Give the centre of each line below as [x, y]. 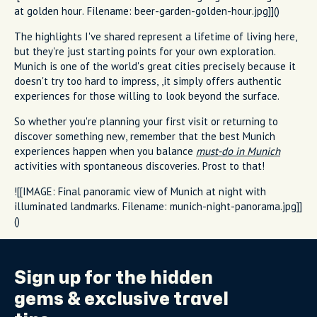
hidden [181, 278]
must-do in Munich [238, 151]
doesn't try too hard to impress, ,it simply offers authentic [148, 81]
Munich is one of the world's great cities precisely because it [155, 66]
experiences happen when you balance [105, 151]
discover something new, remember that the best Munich [145, 136]
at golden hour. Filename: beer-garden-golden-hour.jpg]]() [147, 11]
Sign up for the [82, 278]
